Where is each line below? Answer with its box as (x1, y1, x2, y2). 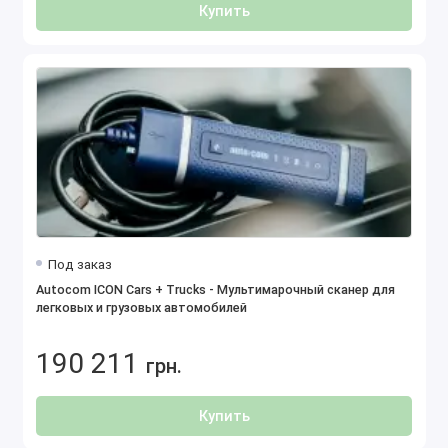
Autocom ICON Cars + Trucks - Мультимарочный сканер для (36, 282, 395, 298)
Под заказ (47, 256, 112, 273)
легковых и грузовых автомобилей (36, 300, 247, 316)
